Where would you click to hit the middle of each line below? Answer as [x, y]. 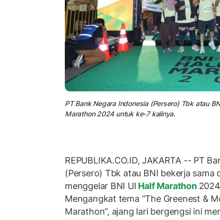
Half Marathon [167, 186]
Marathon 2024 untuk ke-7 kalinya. [120, 114]
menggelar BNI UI [101, 186]
